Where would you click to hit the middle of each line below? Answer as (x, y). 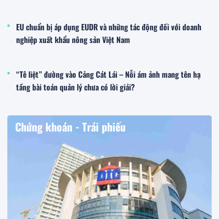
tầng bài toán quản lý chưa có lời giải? (76, 87)
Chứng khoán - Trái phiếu (70, 126)
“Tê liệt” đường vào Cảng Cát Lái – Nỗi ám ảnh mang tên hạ (108, 74)
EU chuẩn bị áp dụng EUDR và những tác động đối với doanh (109, 27)
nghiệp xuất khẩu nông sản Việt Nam (73, 39)
